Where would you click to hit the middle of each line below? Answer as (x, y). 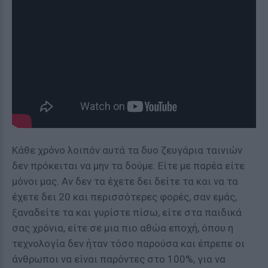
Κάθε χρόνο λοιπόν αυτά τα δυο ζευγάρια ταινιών (127, 150)
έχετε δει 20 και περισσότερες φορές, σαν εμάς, (124, 197)
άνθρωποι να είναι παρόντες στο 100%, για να (119, 259)
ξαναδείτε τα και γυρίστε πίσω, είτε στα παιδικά (127, 212)
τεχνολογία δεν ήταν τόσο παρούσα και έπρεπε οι (128, 243)
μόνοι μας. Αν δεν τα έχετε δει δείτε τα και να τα (125, 181)
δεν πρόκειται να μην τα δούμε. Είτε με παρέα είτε (128, 166)
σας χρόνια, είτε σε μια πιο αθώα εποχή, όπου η (123, 228)
